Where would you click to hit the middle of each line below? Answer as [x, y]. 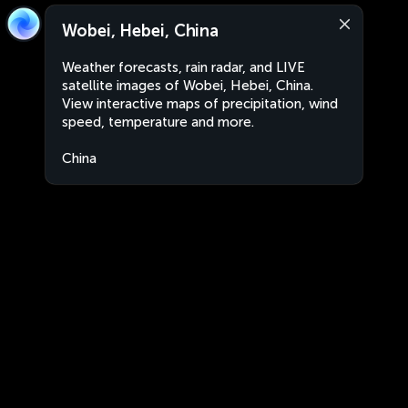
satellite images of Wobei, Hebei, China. [188, 86]
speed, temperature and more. [158, 122]
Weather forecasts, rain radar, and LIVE [184, 67]
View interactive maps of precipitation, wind [200, 104]
